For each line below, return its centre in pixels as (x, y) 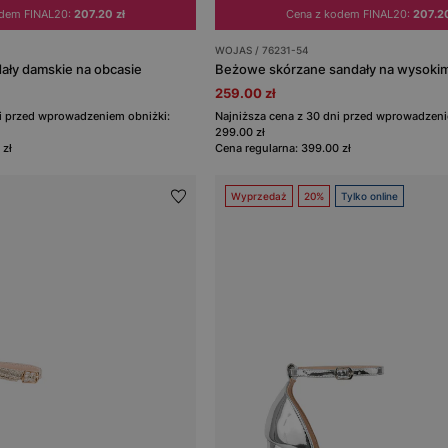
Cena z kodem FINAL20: (350, 13)
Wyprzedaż (259, 195)
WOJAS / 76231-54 (262, 49)
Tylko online (370, 195)
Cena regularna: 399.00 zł (283, 147)
